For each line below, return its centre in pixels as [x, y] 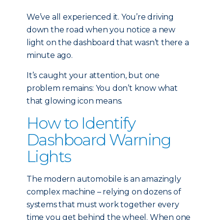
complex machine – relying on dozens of [104, 192]
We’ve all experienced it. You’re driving [100, 17]
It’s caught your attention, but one [93, 75]
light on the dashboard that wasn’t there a [108, 42]
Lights [49, 156]
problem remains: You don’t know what [102, 88]
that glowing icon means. [75, 101]
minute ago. [50, 55]
